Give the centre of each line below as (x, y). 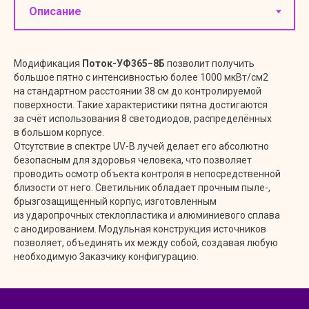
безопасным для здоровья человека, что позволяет (133, 160)
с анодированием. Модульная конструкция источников (140, 229)
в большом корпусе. (59, 132)
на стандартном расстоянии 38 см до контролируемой (138, 91)
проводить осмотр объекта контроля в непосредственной (147, 174)
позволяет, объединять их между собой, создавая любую (146, 243)
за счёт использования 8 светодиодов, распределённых (143, 119)
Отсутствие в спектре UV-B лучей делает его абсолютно (141, 146)
